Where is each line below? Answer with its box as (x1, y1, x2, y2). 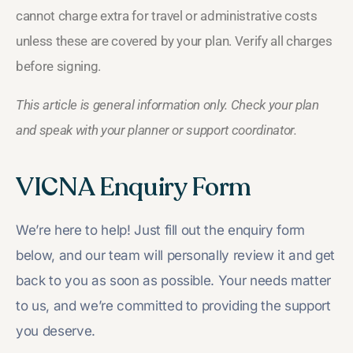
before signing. (16, 58, 101, 74)
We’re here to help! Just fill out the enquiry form (16, 221, 306, 238)
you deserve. (16, 322, 95, 339)
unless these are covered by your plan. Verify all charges (16, 32, 333, 49)
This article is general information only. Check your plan (16, 96, 319, 113)
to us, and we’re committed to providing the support (16, 297, 331, 314)
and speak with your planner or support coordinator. (16, 121, 297, 138)
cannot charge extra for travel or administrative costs (16, 7, 318, 24)
